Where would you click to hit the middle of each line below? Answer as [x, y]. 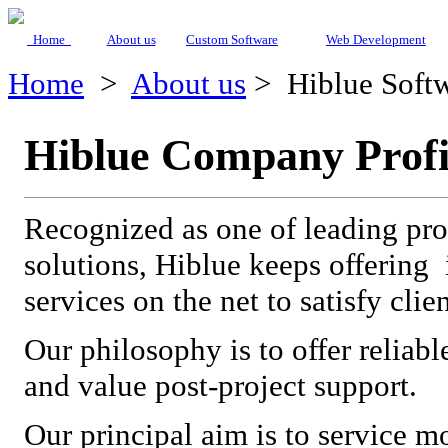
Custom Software [232, 40]
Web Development [376, 40]
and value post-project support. [220, 385]
